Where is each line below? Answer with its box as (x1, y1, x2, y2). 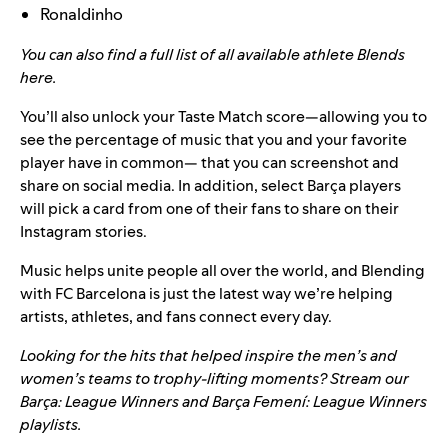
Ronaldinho (40, 3, 123, 26)
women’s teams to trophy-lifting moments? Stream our (20, 368, 409, 390)
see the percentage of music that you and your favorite (20, 129, 407, 151)
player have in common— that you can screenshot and (20, 152, 399, 174)
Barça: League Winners (20, 391, 179, 413)
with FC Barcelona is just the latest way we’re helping (20, 283, 393, 305)
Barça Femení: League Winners (212, 391, 427, 413)
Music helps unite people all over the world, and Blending (20, 260, 425, 282)
